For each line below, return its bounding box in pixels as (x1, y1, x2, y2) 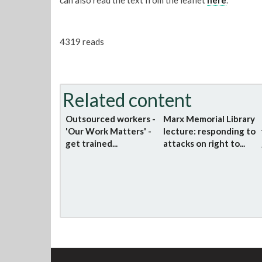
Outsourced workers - (65, 113, 156, 124)
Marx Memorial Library (163, 113, 256, 124)
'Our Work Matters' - (65, 125, 151, 136)
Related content (63, 88, 192, 111)
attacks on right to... (163, 137, 246, 149)
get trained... (65, 137, 118, 149)
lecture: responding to (163, 125, 256, 136)
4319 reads (60, 36, 104, 47)
